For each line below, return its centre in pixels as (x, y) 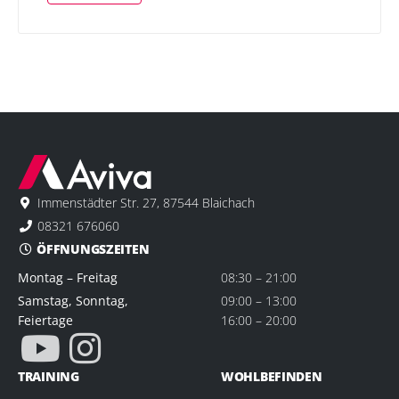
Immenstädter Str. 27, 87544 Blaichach (146, 202)
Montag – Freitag (68, 277)
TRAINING (49, 376)
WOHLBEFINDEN (272, 376)
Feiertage (45, 320)
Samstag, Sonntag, (73, 300)
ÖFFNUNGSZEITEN (91, 248)
